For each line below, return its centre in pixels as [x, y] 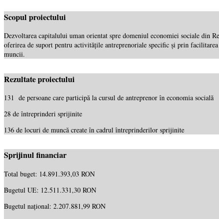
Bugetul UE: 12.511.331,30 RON [50, 190]
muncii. [14, 54]
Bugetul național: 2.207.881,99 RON [55, 206]
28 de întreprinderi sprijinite [43, 114]
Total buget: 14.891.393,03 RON [49, 174]
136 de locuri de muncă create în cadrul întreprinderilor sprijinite [94, 130]
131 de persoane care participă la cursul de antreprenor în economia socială [109, 98]
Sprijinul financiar [35, 155]
